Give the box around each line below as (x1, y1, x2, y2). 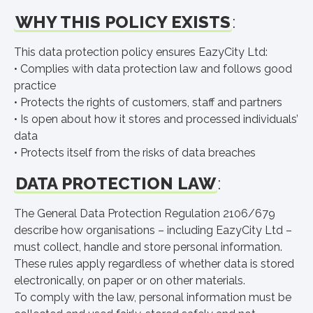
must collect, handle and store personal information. (14, 240, 282, 254)
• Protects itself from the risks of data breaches (14, 146, 256, 159)
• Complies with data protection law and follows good (14, 62, 292, 75)
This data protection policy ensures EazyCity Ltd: (14, 45, 268, 59)
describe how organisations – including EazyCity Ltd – (14, 224, 292, 237)
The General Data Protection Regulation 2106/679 (14, 207, 275, 220)
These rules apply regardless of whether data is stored (14, 257, 294, 270)
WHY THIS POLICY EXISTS (15, 12, 231, 32)
